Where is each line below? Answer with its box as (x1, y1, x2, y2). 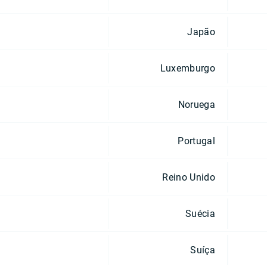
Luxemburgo (160, 62, 215, 74)
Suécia (185, 207, 215, 219)
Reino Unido (162, 171, 215, 183)
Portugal (178, 135, 215, 147)
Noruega (178, 98, 215, 110)
